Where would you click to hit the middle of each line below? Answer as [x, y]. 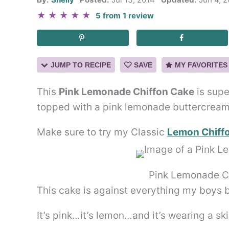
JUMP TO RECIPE [81, 65]
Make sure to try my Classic [102, 132]
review [140, 16]
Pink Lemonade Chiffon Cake [127, 92]
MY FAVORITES [201, 65]
